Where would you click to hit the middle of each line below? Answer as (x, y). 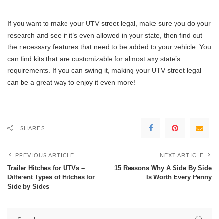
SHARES (33, 128)
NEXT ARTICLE (182, 156)
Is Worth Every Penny (179, 177)
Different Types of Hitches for (51, 177)
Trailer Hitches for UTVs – (46, 168)
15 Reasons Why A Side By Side (163, 168)
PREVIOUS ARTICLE (45, 156)
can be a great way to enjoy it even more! (71, 82)
